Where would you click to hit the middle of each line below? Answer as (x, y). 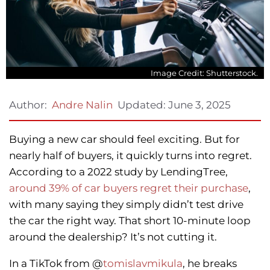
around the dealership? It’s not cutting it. (113, 237)
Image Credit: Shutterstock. (204, 73)
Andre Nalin (82, 105)
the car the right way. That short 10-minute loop (130, 221)
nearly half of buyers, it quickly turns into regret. (130, 156)
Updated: (143, 105)
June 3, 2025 (199, 105)
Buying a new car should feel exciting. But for (124, 140)
